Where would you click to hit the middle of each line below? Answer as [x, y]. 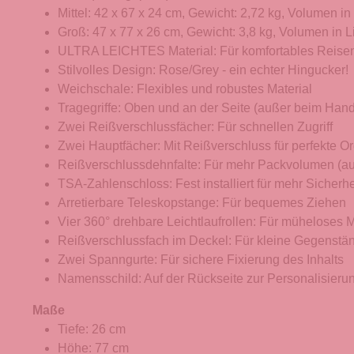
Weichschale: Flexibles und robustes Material [185, 89]
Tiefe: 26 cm [92, 330]
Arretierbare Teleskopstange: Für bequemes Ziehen [202, 203]
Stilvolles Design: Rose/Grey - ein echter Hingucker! [203, 70]
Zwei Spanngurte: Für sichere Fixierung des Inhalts [201, 260]
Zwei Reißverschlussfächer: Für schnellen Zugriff [195, 127]
